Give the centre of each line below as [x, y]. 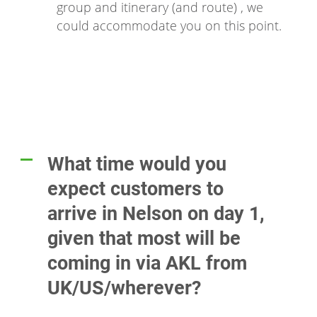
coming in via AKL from [147, 264]
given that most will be [144, 239]
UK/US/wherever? [124, 288]
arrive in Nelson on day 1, [156, 214]
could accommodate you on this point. [169, 26]
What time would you [137, 165]
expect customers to [136, 189]
